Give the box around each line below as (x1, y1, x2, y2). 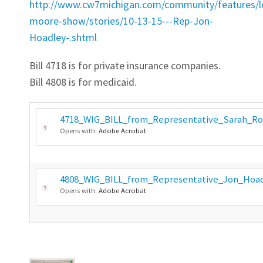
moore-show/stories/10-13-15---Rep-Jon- (29, 14, 213, 28)
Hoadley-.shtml (29, 31, 97, 45)
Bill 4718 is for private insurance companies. (29, 59, 221, 73)
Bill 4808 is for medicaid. (29, 75, 137, 89)
